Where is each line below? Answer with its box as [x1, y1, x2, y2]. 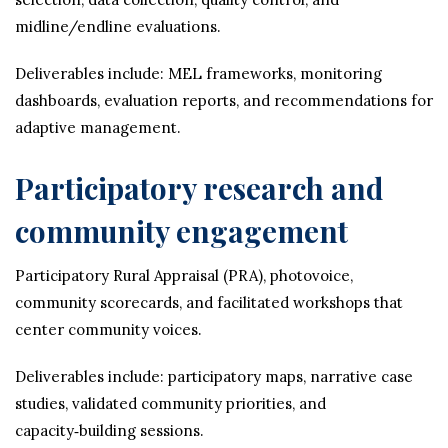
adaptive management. [15, 118, 181, 137]
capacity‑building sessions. [15, 421, 204, 440]
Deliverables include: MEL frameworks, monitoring [15, 64, 382, 83]
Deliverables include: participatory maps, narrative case [15, 367, 413, 386]
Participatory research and [15, 168, 383, 207]
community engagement [15, 211, 348, 250]
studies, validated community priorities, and [15, 394, 326, 413]
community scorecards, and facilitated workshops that [15, 293, 403, 312]
